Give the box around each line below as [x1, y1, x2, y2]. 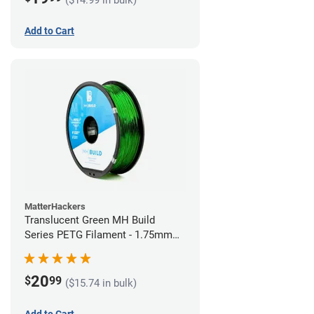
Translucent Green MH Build [25, 214, 155, 227]
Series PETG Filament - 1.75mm [25, 228, 172, 242]
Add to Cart [25, 25, 74, 37]
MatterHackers [25, 201, 86, 212]
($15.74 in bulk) [65, 276, 137, 289]
